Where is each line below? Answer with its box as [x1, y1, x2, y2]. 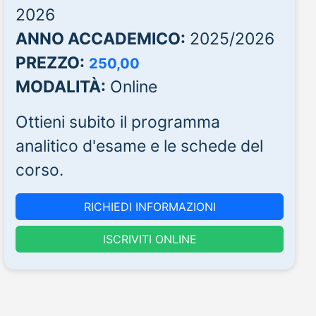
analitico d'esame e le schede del [16, 135, 263, 156]
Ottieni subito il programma [16, 111, 220, 132]
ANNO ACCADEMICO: [16, 28, 186, 49]
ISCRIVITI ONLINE [102, 232, 197, 247]
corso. [16, 159, 63, 180]
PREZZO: [16, 52, 85, 73]
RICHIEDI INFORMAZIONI [83, 199, 216, 214]
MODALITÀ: [16, 76, 106, 97]
